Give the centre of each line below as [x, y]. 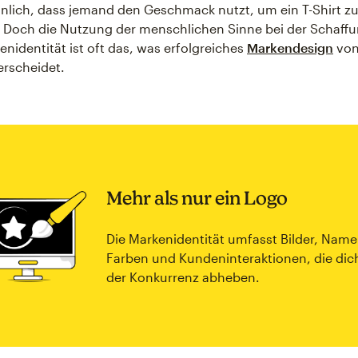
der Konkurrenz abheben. [183, 276]
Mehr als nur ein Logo [197, 197]
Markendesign [290, 48]
